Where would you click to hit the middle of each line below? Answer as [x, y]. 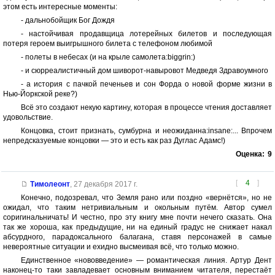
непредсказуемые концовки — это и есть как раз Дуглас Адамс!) [114, 141]
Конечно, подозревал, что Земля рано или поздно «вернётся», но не [146, 198]
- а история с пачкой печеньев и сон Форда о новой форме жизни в [146, 84]
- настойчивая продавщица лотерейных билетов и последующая [146, 34]
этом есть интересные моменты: [60, 7]
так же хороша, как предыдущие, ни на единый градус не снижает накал [137, 227]
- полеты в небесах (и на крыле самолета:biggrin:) [108, 57]
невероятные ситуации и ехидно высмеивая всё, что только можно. [121, 247]
